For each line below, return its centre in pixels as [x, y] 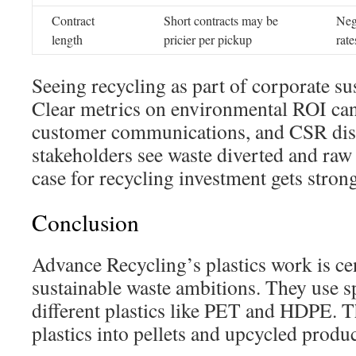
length [67, 39]
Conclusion [85, 222]
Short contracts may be [221, 20]
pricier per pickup [208, 39]
